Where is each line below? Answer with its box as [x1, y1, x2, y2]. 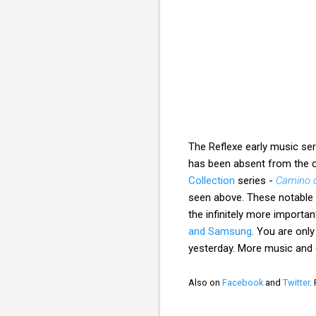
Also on [188, 276, 222, 288]
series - [235, 174, 276, 187]
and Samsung [188, 224, 252, 238]
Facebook [222, 276, 263, 288]
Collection [188, 174, 235, 187]
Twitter [283, 276, 310, 288]
